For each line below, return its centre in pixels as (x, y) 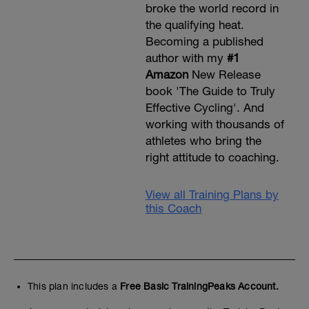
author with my (186, 58)
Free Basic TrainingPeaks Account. (199, 286)
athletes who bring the (203, 141)
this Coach (173, 208)
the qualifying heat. (195, 25)
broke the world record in (212, 8)
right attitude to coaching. (212, 157)
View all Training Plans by (212, 195)
